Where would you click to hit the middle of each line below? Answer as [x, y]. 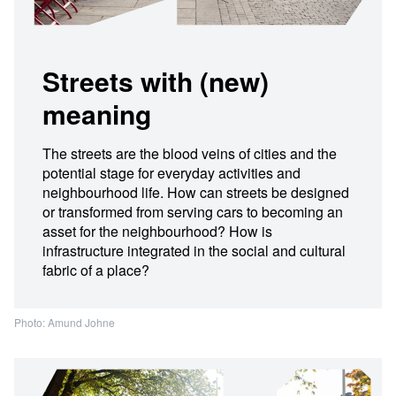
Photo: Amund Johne [65, 322]
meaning [97, 114]
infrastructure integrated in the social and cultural [194, 251]
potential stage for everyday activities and [171, 173]
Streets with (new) [156, 81]
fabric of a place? [96, 270]
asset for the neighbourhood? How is [157, 231]
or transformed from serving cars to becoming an [193, 212]
